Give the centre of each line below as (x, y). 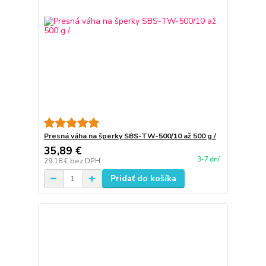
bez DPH (85, 161)
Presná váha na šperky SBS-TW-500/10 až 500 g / (130, 136)
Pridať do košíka (143, 179)
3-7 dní (208, 160)
